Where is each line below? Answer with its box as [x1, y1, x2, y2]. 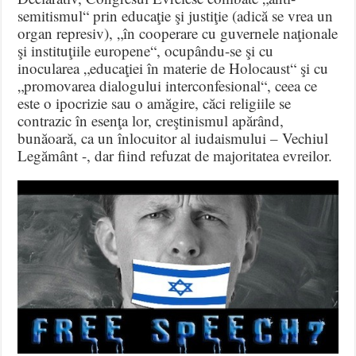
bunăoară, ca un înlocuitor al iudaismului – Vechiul [17, 127, 329, 148]
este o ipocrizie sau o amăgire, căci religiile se [17, 92, 292, 113]
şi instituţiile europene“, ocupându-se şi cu [17, 40, 274, 60]
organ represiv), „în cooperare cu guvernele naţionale [17, 22, 339, 43]
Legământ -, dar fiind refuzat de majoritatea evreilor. [17, 145, 333, 165]
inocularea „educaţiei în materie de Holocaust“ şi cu [17, 57, 329, 78]
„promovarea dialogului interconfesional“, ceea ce [17, 75, 318, 95]
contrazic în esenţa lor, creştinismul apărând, [17, 110, 284, 130]
